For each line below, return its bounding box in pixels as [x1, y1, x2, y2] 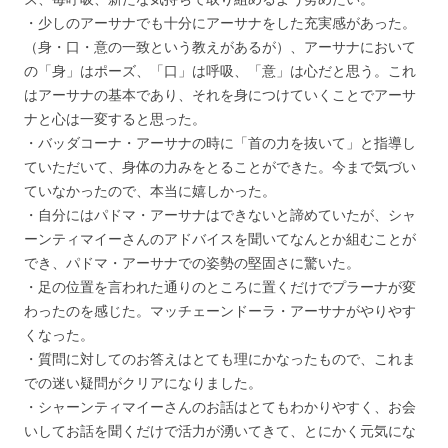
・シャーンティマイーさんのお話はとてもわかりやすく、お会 [24, 396, 416, 416]
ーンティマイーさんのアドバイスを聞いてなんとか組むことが [24, 228, 416, 248]
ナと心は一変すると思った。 [24, 108, 206, 128]
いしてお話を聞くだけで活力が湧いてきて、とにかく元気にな [24, 420, 416, 440]
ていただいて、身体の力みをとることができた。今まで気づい [24, 156, 416, 176]
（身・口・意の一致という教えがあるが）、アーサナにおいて [24, 36, 416, 56]
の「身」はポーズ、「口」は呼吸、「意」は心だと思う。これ [24, 60, 416, 80]
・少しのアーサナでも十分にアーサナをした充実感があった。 [24, 12, 416, 32]
